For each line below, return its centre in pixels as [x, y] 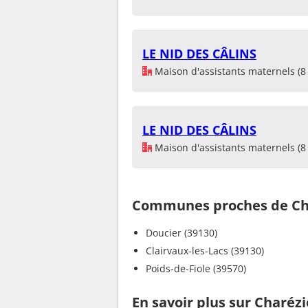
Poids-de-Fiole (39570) [196, 268]
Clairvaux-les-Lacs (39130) [205, 250]
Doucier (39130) [181, 232]
